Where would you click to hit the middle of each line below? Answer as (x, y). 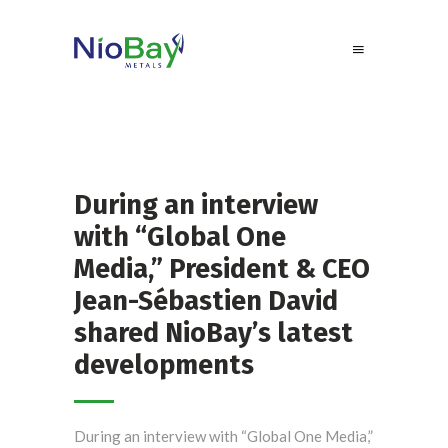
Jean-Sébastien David (206, 301)
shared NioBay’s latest (213, 333)
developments (164, 365)
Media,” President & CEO (222, 269)
